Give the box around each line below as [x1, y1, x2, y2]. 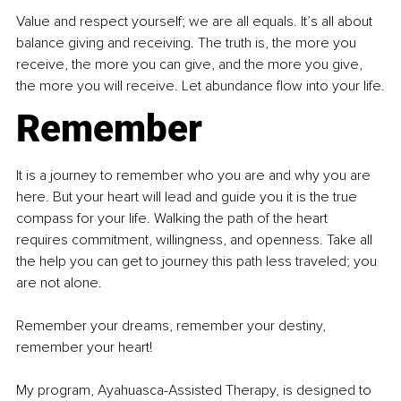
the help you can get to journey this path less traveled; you [16, 252, 380, 271]
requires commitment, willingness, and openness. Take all [16, 231, 376, 250]
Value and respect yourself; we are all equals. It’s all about [16, 13, 376, 31]
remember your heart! [16, 338, 152, 357]
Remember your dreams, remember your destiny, [16, 317, 329, 336]
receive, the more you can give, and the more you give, [16, 55, 366, 74]
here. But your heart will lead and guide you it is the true [16, 188, 361, 207]
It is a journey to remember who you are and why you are [16, 166, 374, 185]
